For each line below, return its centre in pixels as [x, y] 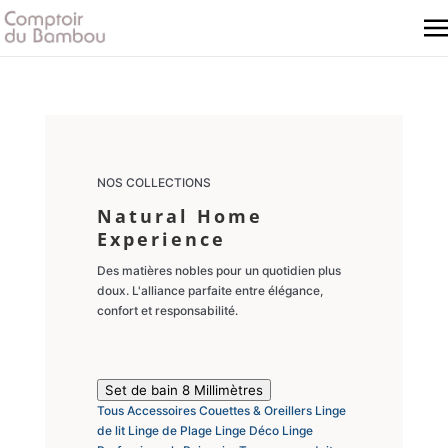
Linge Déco [248, 430]
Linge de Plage [171, 430]
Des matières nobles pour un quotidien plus [218, 270]
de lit [112, 430]
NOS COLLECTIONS [153, 182]
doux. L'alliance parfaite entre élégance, [209, 290]
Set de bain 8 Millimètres [183, 390]
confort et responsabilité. [167, 310]
